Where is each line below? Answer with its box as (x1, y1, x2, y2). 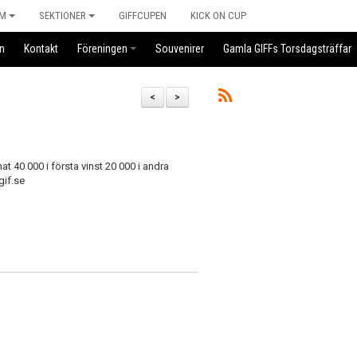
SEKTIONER (39, 10, 86, 22)
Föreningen (77, 42, 127, 55)
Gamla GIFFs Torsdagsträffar (223, 42, 351, 55)
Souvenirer (155, 42, 204, 55)
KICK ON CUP (190, 10, 246, 22)
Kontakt (24, 42, 58, 55)
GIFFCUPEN (119, 10, 167, 22)
